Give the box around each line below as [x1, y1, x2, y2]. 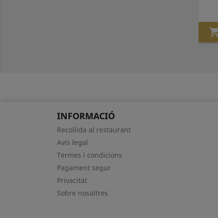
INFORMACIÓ [57, 110, 115, 122]
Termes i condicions [57, 150, 122, 160]
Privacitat [57, 176, 87, 185]
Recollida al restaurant [57, 125, 131, 134]
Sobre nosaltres [57, 188, 108, 198]
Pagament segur [57, 163, 111, 172]
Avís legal [57, 138, 88, 147]
